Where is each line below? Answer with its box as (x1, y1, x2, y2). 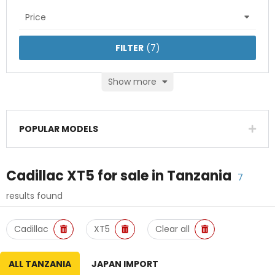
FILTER (115, 42, 144, 54)
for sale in (95, 166, 167, 185)
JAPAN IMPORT (91, 258, 158, 270)
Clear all (155, 223, 190, 235)
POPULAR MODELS (19, 123, 98, 135)
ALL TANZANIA (9, 258, 71, 270)
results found (6, 190, 63, 202)
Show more (107, 76, 159, 88)
